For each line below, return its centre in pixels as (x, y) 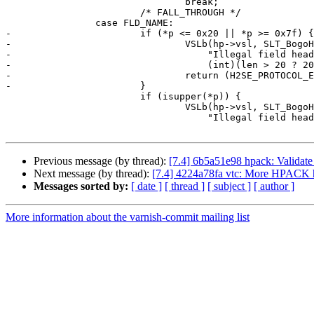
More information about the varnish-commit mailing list (128, 217)
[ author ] (274, 186)
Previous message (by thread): (101, 161)
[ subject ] (229, 186)
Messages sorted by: (81, 186)
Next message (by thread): (93, 174)
